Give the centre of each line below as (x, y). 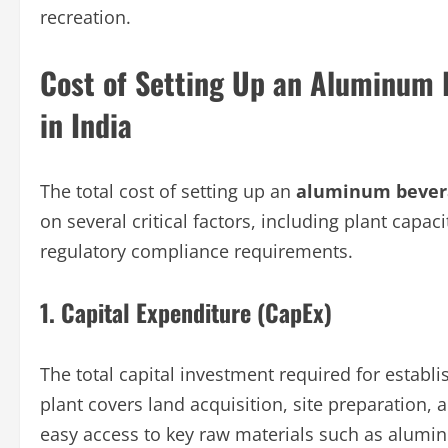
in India (86, 125)
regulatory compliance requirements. (196, 251)
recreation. (85, 17)
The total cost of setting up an (168, 191)
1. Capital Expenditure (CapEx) (186, 312)
